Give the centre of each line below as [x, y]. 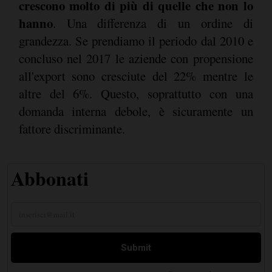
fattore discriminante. [73, 129]
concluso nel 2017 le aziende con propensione [136, 59]
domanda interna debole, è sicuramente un [136, 111]
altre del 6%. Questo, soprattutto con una [136, 94]
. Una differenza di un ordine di [153, 23]
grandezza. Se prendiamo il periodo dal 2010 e [136, 41]
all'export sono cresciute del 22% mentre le [136, 76]
